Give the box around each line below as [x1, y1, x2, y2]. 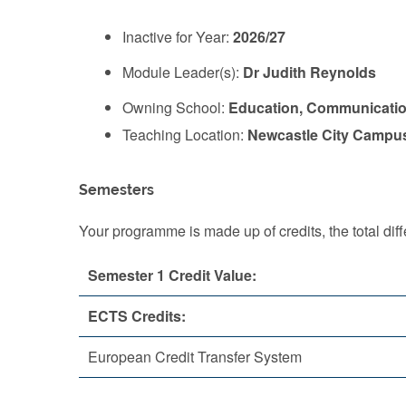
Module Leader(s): [122, 62, 243, 82]
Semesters [79, 180, 154, 198]
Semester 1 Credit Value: [88, 264, 256, 285]
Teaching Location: [122, 123, 247, 145]
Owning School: [122, 97, 228, 118]
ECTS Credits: [88, 304, 186, 326]
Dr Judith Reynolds [243, 62, 376, 82]
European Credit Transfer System [88, 345, 302, 367]
